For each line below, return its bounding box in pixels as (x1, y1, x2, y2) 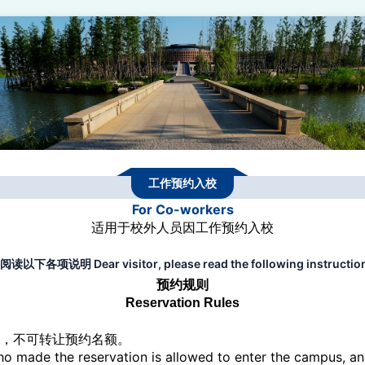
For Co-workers (131, 200, 234, 218)
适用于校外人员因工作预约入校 (91, 218, 274, 235)
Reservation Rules (125, 295, 240, 310)
